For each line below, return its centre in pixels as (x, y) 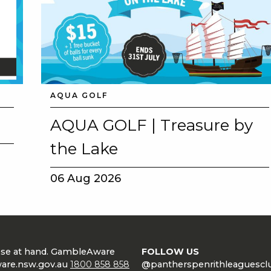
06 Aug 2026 (86, 179)
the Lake (84, 149)
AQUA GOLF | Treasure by (152, 126)
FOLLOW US (170, 252)
